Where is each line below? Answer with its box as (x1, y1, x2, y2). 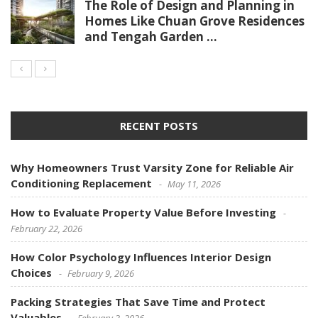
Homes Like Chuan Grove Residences (84, 12, 305, 29)
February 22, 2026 (11, 221, 82, 235)
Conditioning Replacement (11, 175, 152, 190)
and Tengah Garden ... (84, 28, 217, 45)
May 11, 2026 (168, 177, 221, 190)
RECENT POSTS (120, 118, 198, 133)
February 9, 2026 (67, 266, 134, 280)
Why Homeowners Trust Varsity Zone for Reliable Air (11, 160, 294, 175)
